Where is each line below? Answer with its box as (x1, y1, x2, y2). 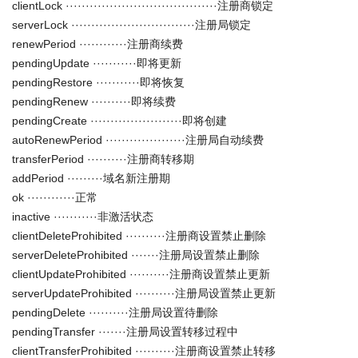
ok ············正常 (12, 191, 97, 204)
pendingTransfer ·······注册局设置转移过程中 (12, 325, 238, 338)
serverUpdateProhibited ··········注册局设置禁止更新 (12, 287, 276, 300)
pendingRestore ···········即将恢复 (12, 76, 185, 89)
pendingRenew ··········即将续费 (12, 95, 176, 108)
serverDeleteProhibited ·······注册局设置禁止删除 (12, 249, 260, 261)
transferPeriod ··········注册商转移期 (12, 153, 194, 165)
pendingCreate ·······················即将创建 (12, 114, 227, 127)
